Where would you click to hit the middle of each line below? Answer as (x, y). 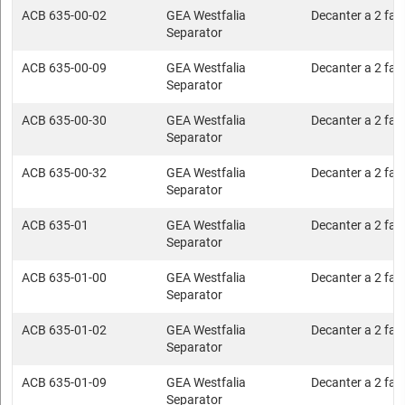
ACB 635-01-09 (64, 382)
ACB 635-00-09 (64, 68)
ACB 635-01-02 (64, 330)
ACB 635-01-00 (64, 278)
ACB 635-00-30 (64, 120)
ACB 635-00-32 (64, 173)
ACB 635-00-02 (64, 15)
